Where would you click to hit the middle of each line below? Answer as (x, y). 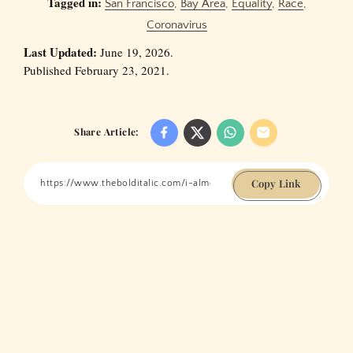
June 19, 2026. (135, 52)
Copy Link (276, 184)
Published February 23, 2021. (97, 70)
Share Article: (106, 131)
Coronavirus (176, 24)
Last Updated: (60, 52)
